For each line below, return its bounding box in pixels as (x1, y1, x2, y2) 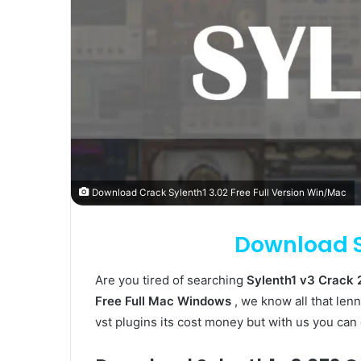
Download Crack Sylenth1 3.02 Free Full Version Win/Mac (89, 186, 346, 198)
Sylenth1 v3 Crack (247, 272, 354, 288)
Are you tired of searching (95, 272, 247, 288)
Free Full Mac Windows (95, 293, 234, 309)
